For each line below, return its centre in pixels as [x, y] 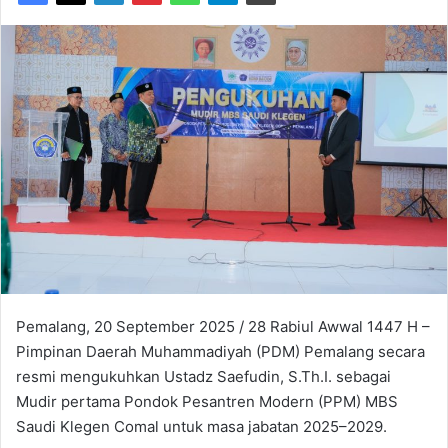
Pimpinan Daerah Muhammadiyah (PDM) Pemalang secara [220, 351]
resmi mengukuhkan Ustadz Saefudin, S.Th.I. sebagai [203, 376]
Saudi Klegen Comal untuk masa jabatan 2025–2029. [201, 426]
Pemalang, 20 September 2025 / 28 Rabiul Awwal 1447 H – [223, 326]
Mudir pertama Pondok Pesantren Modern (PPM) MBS [207, 401]
